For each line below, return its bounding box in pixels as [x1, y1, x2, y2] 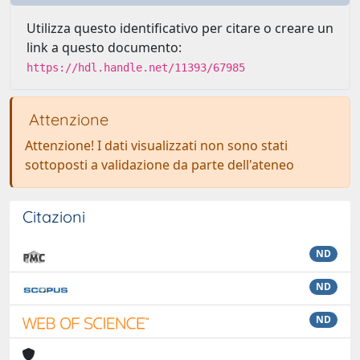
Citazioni [22, 207, 85, 227]
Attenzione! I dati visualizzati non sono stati [25, 137, 288, 154]
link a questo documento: [27, 39, 182, 56]
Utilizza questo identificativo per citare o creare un [27, 19, 333, 37]
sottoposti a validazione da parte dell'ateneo [25, 156, 294, 174]
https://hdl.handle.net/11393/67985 [27, 61, 245, 74]
